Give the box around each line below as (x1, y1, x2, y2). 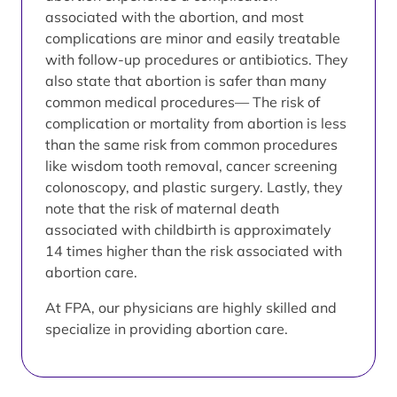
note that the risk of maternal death (45, 199, 279, 217)
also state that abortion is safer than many (45, 72, 327, 90)
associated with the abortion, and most (45, 8, 304, 26)
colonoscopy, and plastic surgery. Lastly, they (45, 178, 343, 196)
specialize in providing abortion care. (45, 320, 288, 338)
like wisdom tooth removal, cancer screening (45, 157, 338, 175)
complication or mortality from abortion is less (45, 114, 346, 132)
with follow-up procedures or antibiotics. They (45, 51, 348, 68)
